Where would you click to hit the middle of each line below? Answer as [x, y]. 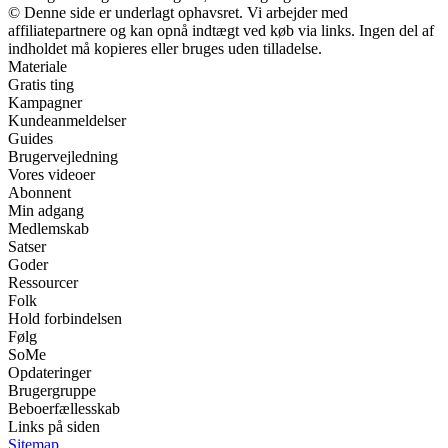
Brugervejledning [63, 156]
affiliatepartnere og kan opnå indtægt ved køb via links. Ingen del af [221, 30]
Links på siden [54, 426]
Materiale [37, 66]
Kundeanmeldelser [67, 120]
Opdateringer [49, 372]
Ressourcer [43, 282]
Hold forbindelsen [65, 318]
